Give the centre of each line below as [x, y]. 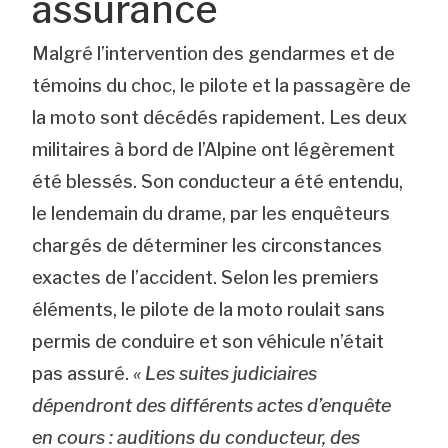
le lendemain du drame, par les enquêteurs [211, 213]
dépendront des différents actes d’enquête [212, 405]
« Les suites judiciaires [225, 373]
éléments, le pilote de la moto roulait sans [209, 309]
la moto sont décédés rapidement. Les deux [220, 117]
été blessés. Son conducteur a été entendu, [218, 181]
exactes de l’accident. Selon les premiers [206, 277]
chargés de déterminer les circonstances [207, 245]
